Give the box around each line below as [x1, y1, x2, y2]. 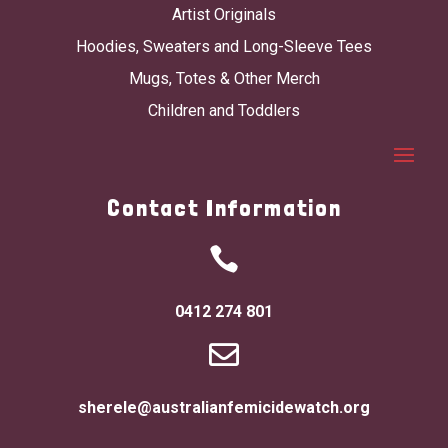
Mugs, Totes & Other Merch [128, 69, 320, 89]
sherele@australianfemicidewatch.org [78, 398, 370, 418]
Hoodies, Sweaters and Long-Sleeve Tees [76, 37, 372, 57]
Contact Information [106, 194, 342, 222]
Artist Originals [172, 5, 276, 25]
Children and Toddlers [148, 101, 300, 121]
